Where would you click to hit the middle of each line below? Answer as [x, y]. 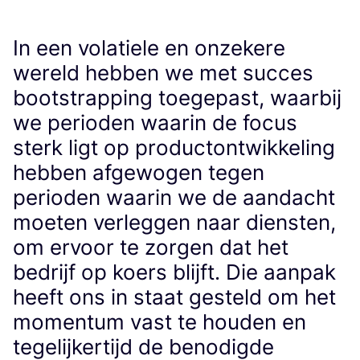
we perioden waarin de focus [155, 122]
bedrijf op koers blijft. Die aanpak [174, 272]
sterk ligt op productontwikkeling [174, 147]
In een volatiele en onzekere [149, 47]
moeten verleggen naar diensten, [174, 222]
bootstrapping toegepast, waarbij [177, 97]
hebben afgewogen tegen [139, 172]
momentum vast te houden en [160, 321]
